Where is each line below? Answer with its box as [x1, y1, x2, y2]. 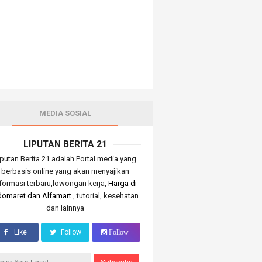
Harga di [108, 178, 137, 188]
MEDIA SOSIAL [39, 109, 91, 118]
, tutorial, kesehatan [73, 191, 139, 200]
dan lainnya [46, 203, 84, 212]
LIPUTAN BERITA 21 [23, 139, 107, 150]
